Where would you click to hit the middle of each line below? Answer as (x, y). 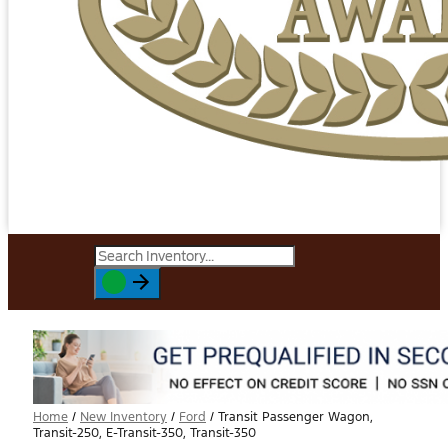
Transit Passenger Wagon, (295, 417)
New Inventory (123, 417)
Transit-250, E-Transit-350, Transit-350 (144, 433)
